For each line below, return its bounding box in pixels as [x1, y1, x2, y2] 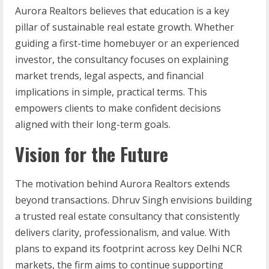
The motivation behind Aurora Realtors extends [15, 177, 230, 191]
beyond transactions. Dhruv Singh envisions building [15, 193, 252, 207]
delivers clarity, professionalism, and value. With [15, 226, 230, 240]
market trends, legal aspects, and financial [15, 69, 204, 83]
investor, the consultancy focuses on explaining [15, 53, 229, 67]
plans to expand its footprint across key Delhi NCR [15, 242, 242, 256]
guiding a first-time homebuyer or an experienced [15, 37, 239, 50]
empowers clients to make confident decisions [15, 101, 221, 115]
